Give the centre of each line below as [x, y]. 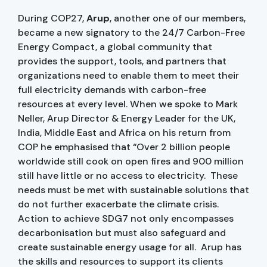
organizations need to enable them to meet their [128, 75]
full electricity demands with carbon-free [112, 89]
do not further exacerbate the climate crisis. [118, 204]
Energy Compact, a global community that [115, 46]
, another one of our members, [178, 18]
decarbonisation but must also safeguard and [122, 232]
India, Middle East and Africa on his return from [124, 132]
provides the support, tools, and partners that [122, 61]
